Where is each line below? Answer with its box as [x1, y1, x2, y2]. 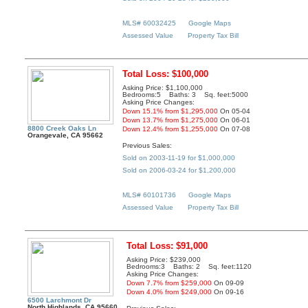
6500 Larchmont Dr [27, 296, 92, 305]
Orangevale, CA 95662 [27, 131, 104, 140]
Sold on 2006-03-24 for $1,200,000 [122, 166, 236, 174]
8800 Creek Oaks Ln [27, 124, 97, 133]
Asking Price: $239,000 [126, 256, 201, 264]
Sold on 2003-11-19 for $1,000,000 [122, 153, 236, 162]
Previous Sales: [122, 141, 173, 149]
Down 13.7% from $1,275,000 [122, 116, 219, 124]
